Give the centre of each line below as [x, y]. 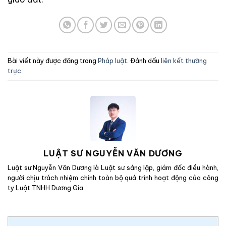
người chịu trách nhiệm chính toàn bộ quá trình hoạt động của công [113, 177]
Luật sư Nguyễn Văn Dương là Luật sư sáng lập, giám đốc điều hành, [113, 167]
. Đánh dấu [144, 61]
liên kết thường [184, 61]
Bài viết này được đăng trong [53, 61]
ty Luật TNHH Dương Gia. [46, 187]
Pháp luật [112, 61]
